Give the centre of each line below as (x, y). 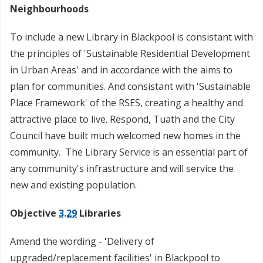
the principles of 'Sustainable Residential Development (130, 54)
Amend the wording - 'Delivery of (82, 242)
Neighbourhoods (49, 9)
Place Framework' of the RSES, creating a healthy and (127, 103)
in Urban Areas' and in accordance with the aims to (121, 70)
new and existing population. (73, 185)
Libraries (99, 213)
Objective (34, 213)
